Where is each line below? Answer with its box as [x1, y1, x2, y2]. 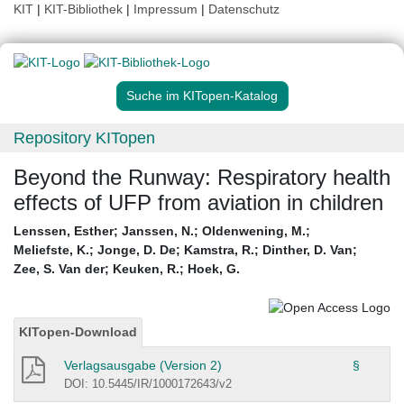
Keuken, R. [113, 262, 179, 277]
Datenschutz [208, 2, 280, 16]
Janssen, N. [122, 224, 194, 239]
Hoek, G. [188, 262, 240, 277]
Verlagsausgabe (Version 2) [64, 357, 222, 372]
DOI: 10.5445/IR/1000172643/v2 [64, 376, 232, 390]
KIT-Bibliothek [44, 2, 126, 16]
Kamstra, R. [184, 243, 254, 258]
